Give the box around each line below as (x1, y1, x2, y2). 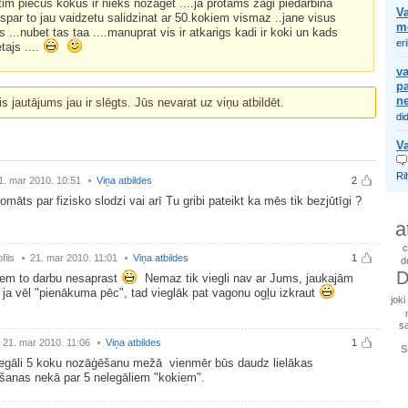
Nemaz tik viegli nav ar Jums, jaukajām (138, 271, 361, 285)
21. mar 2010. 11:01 (30, 252, 117, 263)
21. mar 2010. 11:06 (3, 337, 90, 348)
